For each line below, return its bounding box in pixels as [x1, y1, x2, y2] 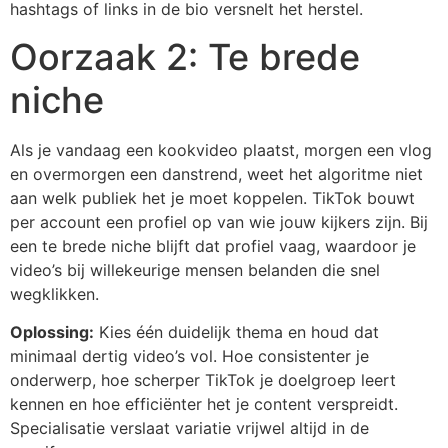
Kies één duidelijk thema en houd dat [94, 321, 379, 342]
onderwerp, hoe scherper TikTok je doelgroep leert [10, 369, 396, 390]
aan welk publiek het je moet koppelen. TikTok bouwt [10, 187, 415, 208]
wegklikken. [10, 283, 99, 304]
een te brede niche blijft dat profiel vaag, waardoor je [10, 235, 416, 256]
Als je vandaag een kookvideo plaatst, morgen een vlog [10, 139, 432, 160]
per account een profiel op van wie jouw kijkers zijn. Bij [10, 211, 428, 232]
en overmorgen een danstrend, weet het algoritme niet [10, 163, 423, 184]
